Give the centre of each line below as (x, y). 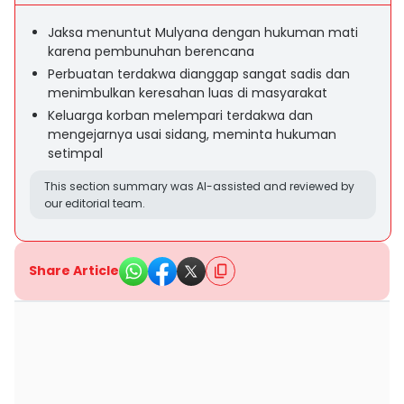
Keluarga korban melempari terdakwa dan (180, 115)
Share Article (74, 271)
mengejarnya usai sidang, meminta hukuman (192, 134)
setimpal (75, 153)
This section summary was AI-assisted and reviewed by (199, 186)
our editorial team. (95, 203)
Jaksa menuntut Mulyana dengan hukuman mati (203, 32)
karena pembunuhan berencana (151, 51)
